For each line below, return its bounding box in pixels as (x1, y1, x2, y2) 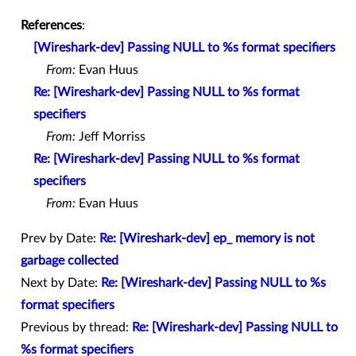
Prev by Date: (21, 232, 99, 246)
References (21, 19, 82, 33)
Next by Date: (21, 277, 101, 290)
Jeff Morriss (75, 130, 145, 144)
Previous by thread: (21, 321, 132, 335)
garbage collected (21, 254, 118, 268)
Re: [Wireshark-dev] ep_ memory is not (99, 232, 315, 246)
